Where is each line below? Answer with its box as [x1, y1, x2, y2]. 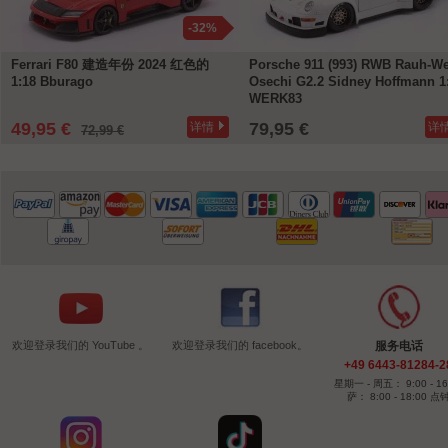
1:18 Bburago [11, 73, 93, 89]
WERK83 [249, 90, 302, 106]
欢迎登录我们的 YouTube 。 [12, 338, 150, 351]
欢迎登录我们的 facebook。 [171, 338, 308, 351]
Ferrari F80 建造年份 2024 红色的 [11, 56, 209, 72]
